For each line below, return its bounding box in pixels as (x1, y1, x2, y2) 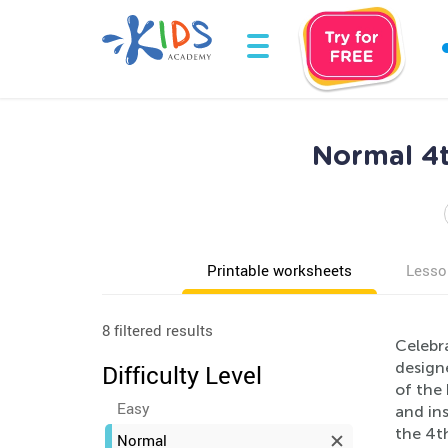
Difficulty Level (102, 359, 262, 391)
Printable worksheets (207, 260, 352, 280)
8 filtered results (102, 320, 213, 340)
